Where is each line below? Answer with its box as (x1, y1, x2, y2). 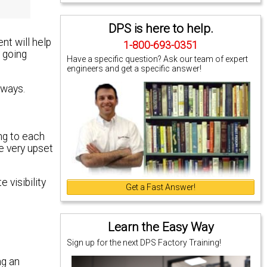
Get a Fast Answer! (126, 182, 196, 192)
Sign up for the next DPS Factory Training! (67, 238, 222, 247)
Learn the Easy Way (107, 219, 214, 234)
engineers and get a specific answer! (67, 63, 202, 73)
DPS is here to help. (108, 21, 213, 36)
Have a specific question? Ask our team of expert (67, 54, 249, 64)
